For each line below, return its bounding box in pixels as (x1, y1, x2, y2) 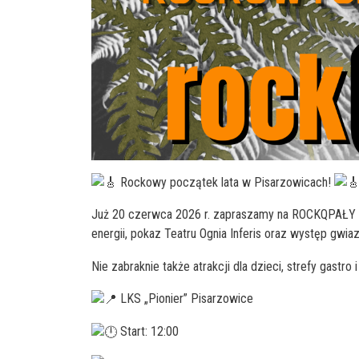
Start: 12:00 (117, 323, 179, 339)
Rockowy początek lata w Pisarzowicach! (117, 174, 334, 190)
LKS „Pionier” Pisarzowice (117, 291, 253, 307)
